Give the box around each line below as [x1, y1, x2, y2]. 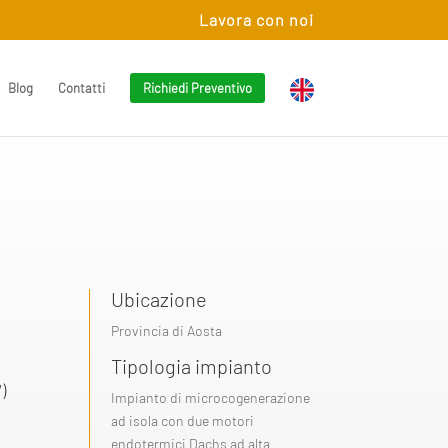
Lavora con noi [198, 10, 314, 29]
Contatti [57, 79, 105, 96]
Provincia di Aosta [111, 321, 223, 339]
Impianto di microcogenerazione [111, 388, 311, 406]
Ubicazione [111, 286, 208, 311]
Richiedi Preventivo [142, 79, 252, 96]
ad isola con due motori [111, 411, 255, 429]
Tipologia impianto [111, 353, 273, 378]
